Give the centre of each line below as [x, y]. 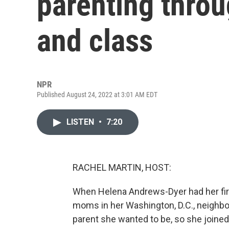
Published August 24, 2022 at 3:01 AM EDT [97, 95]
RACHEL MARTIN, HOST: [122, 167]
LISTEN [81, 122]
